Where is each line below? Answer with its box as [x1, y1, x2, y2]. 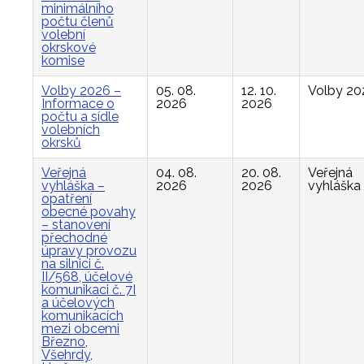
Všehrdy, [41, 347, 93, 362]
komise [41, 53, 84, 68]
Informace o [41, 96, 115, 111]
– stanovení [41, 217, 110, 232]
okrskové [41, 40, 96, 55]
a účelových [41, 295, 115, 310]
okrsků [41, 135, 81, 150]
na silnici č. [41, 256, 104, 271]
